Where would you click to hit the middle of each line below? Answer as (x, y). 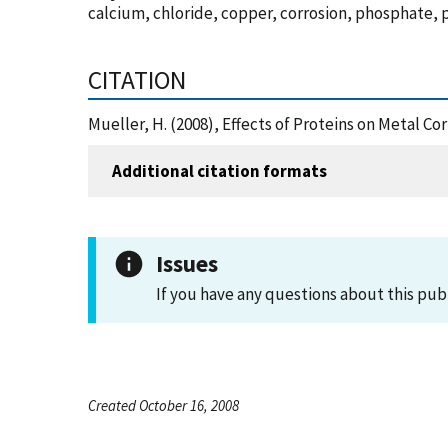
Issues (187, 263)
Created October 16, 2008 (163, 405)
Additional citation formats (219, 170)
